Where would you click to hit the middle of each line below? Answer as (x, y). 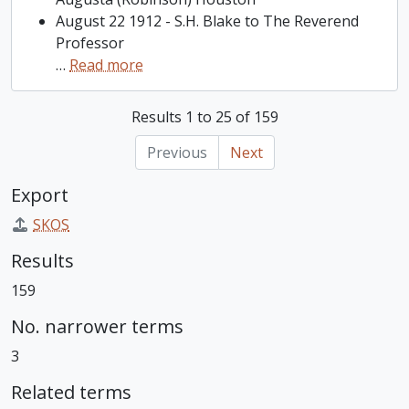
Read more (106, 65)
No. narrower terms (97, 326)
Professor (90, 43)
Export (40, 195)
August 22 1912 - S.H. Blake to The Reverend (207, 21)
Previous (177, 152)
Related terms (71, 392)
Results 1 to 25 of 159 (204, 117)
